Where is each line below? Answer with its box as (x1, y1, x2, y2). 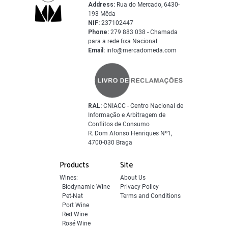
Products (60, 157, 89, 172)
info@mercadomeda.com (105, 47, 177, 54)
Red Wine (62, 211, 88, 218)
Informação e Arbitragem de (88, 111, 166, 119)
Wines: (60, 174, 78, 182)
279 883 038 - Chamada (109, 28, 178, 36)
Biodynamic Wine (62, 183, 110, 191)
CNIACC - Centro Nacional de (102, 102, 184, 110)
